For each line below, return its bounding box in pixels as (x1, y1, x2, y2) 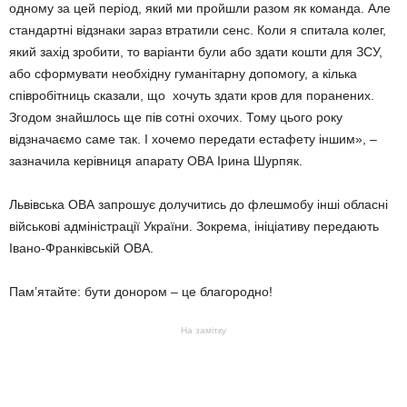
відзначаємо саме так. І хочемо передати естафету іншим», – (9, 131, 377, 146)
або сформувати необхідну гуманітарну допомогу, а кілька (9, 65, 357, 81)
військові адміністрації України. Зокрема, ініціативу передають (9, 218, 379, 233)
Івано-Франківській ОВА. (9, 240, 154, 255)
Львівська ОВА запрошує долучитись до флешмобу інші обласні (9, 196, 388, 212)
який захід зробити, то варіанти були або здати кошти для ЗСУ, (9, 44, 382, 59)
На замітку (181, 324, 226, 335)
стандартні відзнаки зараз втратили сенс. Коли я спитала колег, (9, 22, 386, 37)
